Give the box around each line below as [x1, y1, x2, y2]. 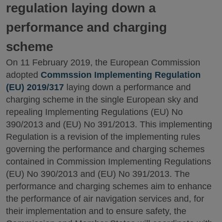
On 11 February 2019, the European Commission [6, 57, 200, 67]
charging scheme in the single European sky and [6, 94, 198, 105]
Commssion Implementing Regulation [41, 69, 201, 80]
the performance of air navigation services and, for [6, 193, 204, 204]
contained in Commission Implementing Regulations [6, 156, 211, 166]
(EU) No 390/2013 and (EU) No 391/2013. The [6, 168, 190, 179]
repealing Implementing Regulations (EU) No [6, 107, 183, 117]
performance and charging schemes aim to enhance [6, 181, 212, 191]
